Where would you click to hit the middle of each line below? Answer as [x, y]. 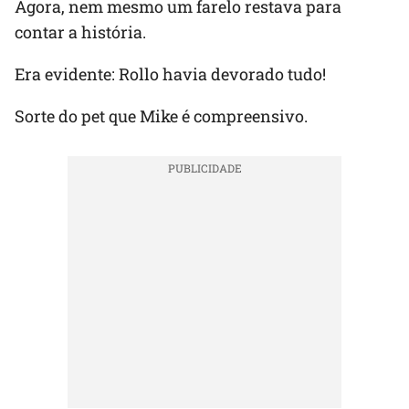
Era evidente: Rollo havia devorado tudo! [170, 74]
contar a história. [80, 32]
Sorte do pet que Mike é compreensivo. [161, 116]
